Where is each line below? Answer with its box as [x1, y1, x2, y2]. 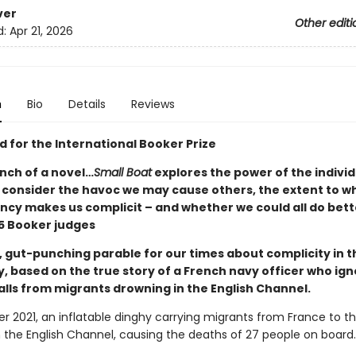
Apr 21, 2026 [9, 23, 73, 40]
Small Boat [93, 164, 152, 180]
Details [68, 95, 106, 112]
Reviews [130, 95, 175, 112]
